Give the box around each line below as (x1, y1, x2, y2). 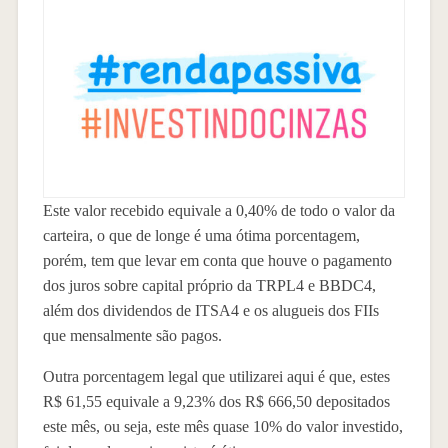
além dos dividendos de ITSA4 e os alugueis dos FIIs (42, 301, 379, 319)
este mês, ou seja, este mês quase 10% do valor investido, (42, 417, 403, 435)
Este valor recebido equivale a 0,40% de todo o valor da (42, 201, 395, 219)
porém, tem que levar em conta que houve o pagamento (42, 251, 392, 269)
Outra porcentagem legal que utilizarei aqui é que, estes (42, 367, 390, 385)
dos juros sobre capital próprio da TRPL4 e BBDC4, (42, 276, 376, 294)
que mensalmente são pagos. (42, 326, 222, 344)
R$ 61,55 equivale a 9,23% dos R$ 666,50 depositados (42, 392, 390, 410)
